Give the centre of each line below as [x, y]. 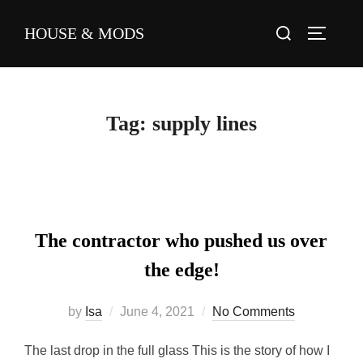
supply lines [205, 123]
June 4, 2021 [157, 311]
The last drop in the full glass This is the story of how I [177, 350]
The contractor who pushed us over [181, 240]
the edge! [181, 269]
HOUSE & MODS [84, 34]
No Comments [254, 311]
